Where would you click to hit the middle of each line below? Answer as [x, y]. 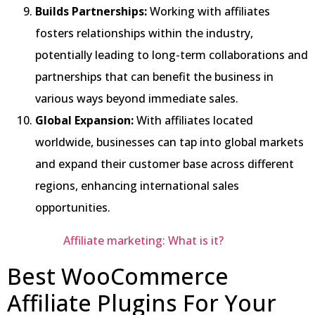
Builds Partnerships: [91, 11]
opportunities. [73, 207]
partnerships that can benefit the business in [154, 76]
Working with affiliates [208, 11]
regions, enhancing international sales [137, 185]
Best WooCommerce [118, 276]
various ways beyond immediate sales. [137, 98]
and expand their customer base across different [165, 163]
